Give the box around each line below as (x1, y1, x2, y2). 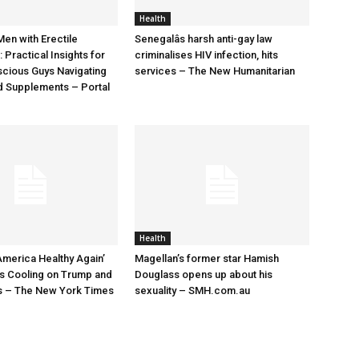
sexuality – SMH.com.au (135, 284, 250, 296)
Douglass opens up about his (135, 268, 272, 280)
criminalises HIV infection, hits (135, 49, 278, 61)
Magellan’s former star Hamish (135, 252, 279, 264)
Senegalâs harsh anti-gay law (135, 33, 272, 45)
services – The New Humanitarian (135, 65, 295, 77)
